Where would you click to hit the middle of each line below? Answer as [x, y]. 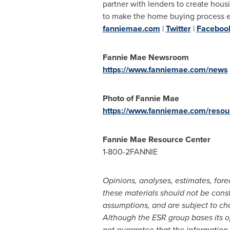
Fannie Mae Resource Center [156, 139]
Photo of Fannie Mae [141, 98]
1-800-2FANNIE [130, 152]
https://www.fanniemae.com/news [165, 70]
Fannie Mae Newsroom [146, 57]
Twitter [178, 28]
